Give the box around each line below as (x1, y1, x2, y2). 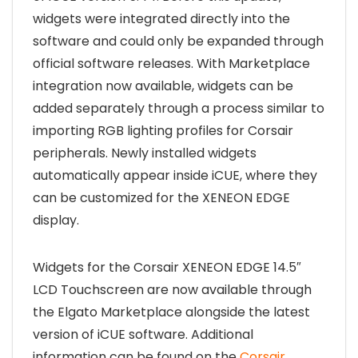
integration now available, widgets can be (33, 77, 293, 96)
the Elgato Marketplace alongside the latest (33, 303, 310, 322)
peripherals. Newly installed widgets (33, 144, 257, 163)
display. (33, 211, 79, 230)
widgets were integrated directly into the (33, 10, 290, 29)
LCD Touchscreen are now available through (33, 280, 312, 300)
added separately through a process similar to (33, 99, 324, 118)
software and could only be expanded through (33, 32, 324, 51)
